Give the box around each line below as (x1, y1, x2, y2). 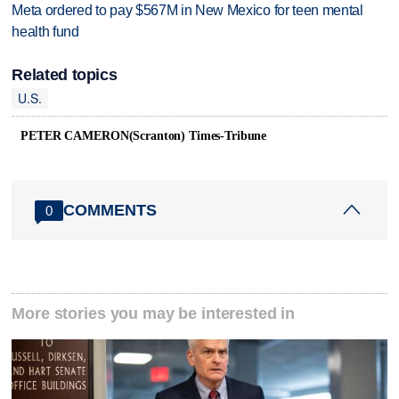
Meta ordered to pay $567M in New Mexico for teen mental (12, 3, 363, 19)
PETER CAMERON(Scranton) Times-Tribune (20, 129, 267, 143)
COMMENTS (63, 200, 158, 219)
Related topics (12, 65, 118, 84)
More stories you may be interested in (12, 305, 296, 323)
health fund (12, 24, 79, 40)
